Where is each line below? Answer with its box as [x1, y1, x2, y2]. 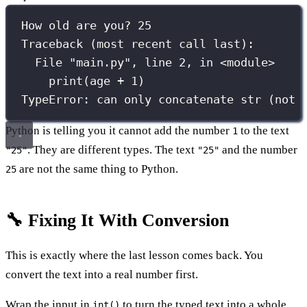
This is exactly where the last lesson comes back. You [5, 248, 263, 262]
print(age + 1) [49, 74, 145, 88]
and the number [219, 143, 297, 156]
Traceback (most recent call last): [21, 37, 255, 51]
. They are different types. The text [27, 143, 197, 156]
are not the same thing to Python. [16, 162, 178, 175]
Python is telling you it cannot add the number [5, 123, 232, 137]
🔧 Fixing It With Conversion [5, 210, 229, 230]
